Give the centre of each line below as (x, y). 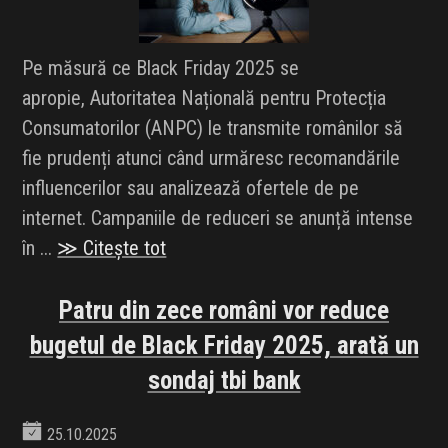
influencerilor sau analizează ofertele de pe (191, 188)
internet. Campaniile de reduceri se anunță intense (218, 218)
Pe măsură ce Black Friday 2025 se (161, 68)
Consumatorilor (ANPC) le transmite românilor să (213, 128)
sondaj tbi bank (224, 381)
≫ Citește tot (112, 248)
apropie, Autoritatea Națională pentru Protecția (204, 98)
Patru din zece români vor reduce (224, 311)
